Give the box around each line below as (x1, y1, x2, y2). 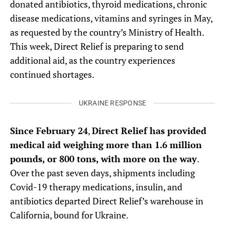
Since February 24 (10, 124, 88, 137)
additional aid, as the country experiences (10, 54, 175, 66)
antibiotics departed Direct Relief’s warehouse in (10, 194, 203, 207)
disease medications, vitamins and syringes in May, (10, 12, 212, 24)
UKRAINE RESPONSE (78, 99, 147, 107)
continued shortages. (10, 68, 94, 80)
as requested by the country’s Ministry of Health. (10, 26, 204, 38)
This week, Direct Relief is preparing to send (10, 40, 184, 52)
